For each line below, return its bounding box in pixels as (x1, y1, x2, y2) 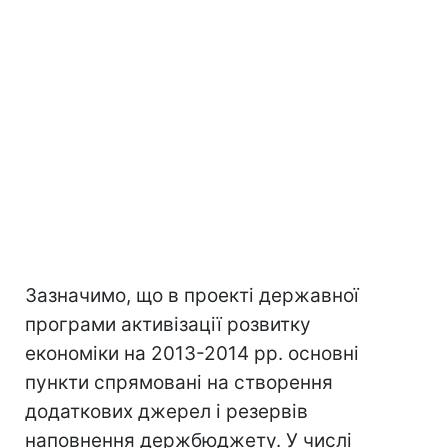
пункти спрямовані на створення (25, 371, 333, 394)
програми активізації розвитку (25, 313, 311, 336)
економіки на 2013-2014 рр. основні (25, 342, 359, 365)
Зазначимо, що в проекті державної (25, 284, 359, 307)
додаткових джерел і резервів (25, 400, 308, 423)
